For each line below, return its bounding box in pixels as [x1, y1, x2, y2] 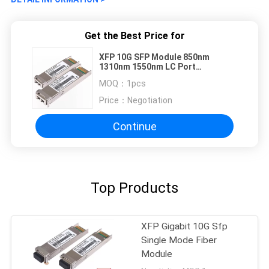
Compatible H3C [99, 71, 164, 82]
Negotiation [127, 95, 172, 106]
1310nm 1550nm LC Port [99, 62, 196, 72]
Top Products [91, 180, 178, 197]
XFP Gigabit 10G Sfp [141, 221, 228, 232]
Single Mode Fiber [141, 235, 217, 246]
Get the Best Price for [84, 30, 185, 42]
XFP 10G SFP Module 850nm [99, 52, 210, 62]
